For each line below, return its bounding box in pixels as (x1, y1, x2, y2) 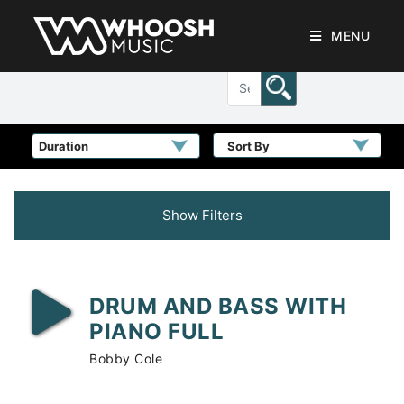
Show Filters (161, 207, 243, 224)
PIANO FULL (89, 318, 224, 344)
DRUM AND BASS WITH (89, 293, 346, 319)
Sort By (226, 139, 270, 153)
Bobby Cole (89, 351, 162, 366)
